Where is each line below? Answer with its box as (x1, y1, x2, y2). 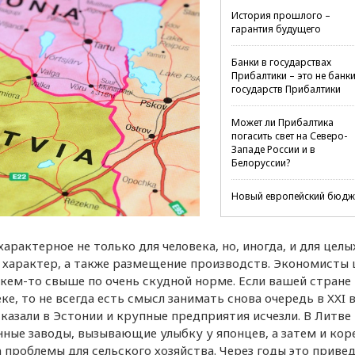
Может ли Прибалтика (231, 116, 334, 129)
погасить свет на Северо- (231, 129, 347, 143)
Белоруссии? (231, 156, 290, 170)
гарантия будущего (231, 22, 321, 36)
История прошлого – (231, 9, 330, 22)
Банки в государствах (231, 55, 331, 69)
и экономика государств (231, 203, 345, 216)
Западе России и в (231, 143, 315, 156)
